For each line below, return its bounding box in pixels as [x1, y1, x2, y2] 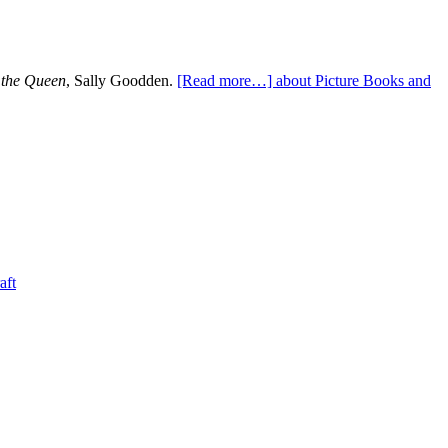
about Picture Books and [276, 72, 431, 90]
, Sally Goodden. [66, 72, 177, 90]
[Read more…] [177, 72, 276, 90]
